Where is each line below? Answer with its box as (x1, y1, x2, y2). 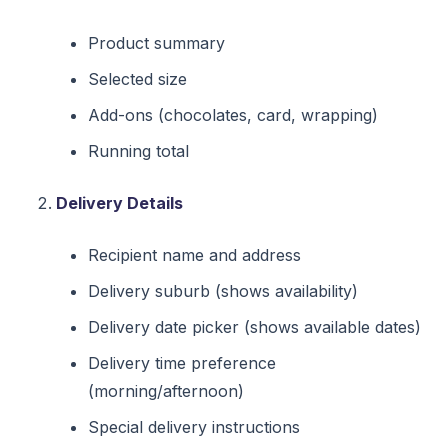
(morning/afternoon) (88, 380, 244, 401)
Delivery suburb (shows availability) (88, 280, 358, 301)
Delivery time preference (88, 352, 276, 373)
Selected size (88, 68, 187, 89)
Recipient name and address (88, 244, 301, 265)
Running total (88, 140, 189, 161)
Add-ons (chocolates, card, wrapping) (88, 104, 378, 125)
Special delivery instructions (88, 416, 300, 437)
